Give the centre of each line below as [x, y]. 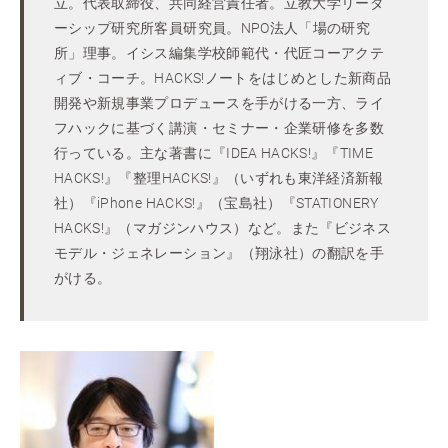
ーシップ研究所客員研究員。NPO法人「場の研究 [212, 28]
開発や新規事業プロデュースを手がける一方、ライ [219, 103]
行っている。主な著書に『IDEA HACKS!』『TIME [214, 153]
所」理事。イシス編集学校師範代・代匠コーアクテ [219, 53]
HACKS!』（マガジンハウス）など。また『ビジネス [223, 228]
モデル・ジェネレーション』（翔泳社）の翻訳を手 [219, 253]
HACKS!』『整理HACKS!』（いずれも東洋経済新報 [219, 178]
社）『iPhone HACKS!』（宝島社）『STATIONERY [216, 203]
